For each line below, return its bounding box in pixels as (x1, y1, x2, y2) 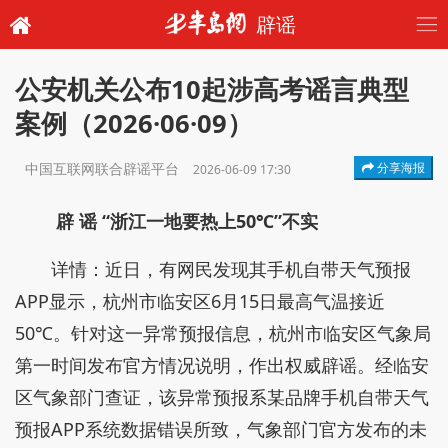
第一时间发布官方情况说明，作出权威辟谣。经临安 (15, 353, 429, 377)
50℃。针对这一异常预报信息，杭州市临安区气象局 (15, 321, 431, 345)
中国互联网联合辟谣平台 (25, 159, 183, 178)
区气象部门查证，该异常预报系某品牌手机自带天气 (15, 385, 429, 409)
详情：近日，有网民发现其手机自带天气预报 (51, 257, 411, 281)
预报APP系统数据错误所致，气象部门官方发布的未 (15, 417, 427, 441)
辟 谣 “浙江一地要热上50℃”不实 (56, 209, 318, 233)
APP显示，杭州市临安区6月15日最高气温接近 (15, 289, 385, 313)
